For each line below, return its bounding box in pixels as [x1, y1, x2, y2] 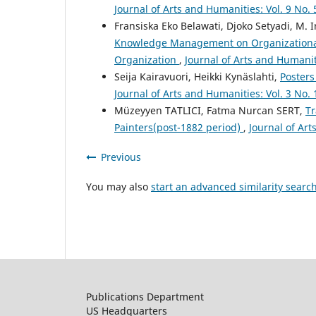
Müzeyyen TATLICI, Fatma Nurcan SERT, [114, 104, 305, 118]
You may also [86, 180, 151, 194]
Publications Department [86, 290, 204, 304]
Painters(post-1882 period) [114, 121, 243, 135]
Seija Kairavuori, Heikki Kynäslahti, [114, 70, 280, 84]
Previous [101, 150, 141, 164]
